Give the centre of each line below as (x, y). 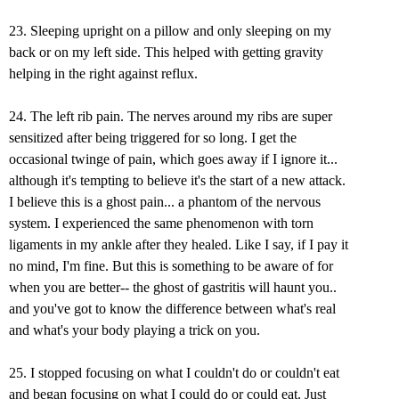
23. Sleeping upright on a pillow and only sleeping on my (170, 31)
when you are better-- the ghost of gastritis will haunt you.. (173, 288)
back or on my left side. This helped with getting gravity (166, 53)
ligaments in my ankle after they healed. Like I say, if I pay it (179, 245)
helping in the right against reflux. (103, 74)
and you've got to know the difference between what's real (172, 309)
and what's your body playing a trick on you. (134, 330)
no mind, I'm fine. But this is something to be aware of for (171, 266)
